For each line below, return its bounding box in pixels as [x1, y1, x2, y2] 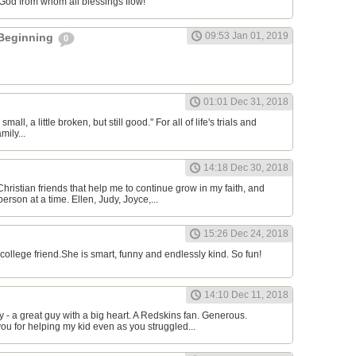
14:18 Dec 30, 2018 [203, 162, 288, 174]
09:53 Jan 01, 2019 [205, 30, 288, 42]
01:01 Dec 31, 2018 [203, 96, 288, 108]
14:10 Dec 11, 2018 [204, 289, 288, 301]
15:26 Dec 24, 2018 [203, 228, 288, 240]
